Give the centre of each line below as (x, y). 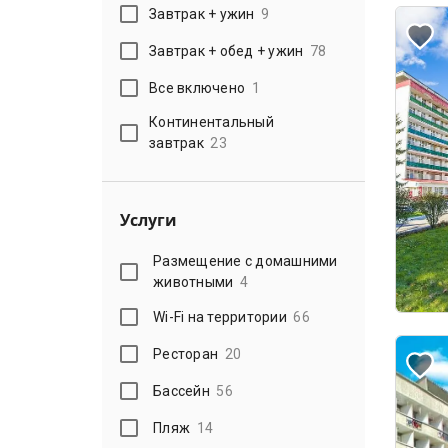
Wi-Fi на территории (220, 316)
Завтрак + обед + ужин (226, 50)
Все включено (197, 87)
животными (193, 282)
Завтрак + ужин (202, 13)
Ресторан (186, 353)
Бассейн (181, 390)
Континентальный (211, 122)
